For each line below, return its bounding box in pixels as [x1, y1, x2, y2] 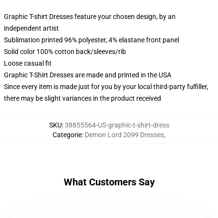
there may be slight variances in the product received [4, 94, 161, 102]
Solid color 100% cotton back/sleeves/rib [4, 48, 126, 55]
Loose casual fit [4, 59, 52, 67]
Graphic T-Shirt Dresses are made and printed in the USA [4, 71, 171, 79]
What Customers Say [63, 176, 155, 188]
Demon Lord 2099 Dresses [85, 131, 164, 139]
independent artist [4, 24, 59, 32]
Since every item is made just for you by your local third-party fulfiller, [4, 83, 208, 91]
